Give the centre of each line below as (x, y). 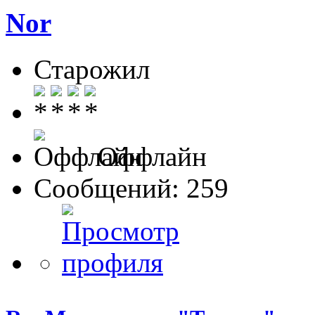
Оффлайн (149, 157)
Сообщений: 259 (131, 188)
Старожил (92, 70)
